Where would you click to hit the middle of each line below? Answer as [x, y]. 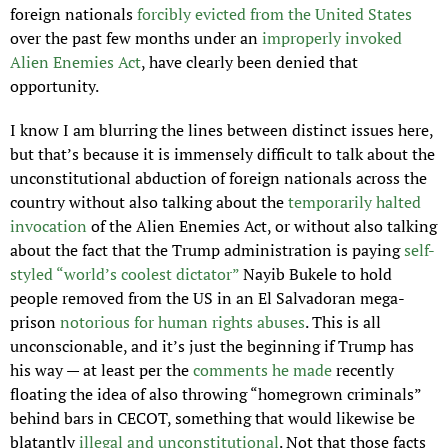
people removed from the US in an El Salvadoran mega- [207, 298]
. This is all [343, 322]
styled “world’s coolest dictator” [124, 274]
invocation [48, 226]
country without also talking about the [149, 202]
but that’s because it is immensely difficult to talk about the [222, 154]
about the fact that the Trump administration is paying [207, 250]
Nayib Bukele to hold [315, 274]
